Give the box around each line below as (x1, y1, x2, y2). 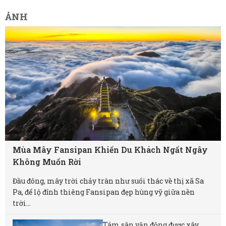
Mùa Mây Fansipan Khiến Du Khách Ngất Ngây (13, 144, 208, 155)
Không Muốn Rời (13, 156, 81, 167)
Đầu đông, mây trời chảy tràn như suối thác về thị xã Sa (13, 176, 204, 186)
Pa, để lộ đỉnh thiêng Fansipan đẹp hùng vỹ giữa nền (13, 187, 195, 197)
